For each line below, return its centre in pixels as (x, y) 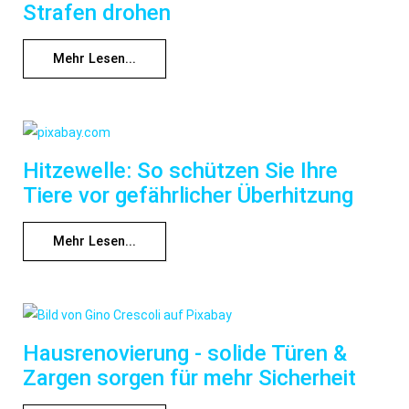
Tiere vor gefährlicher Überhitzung (188, 195)
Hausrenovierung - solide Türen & (185, 354)
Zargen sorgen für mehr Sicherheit (189, 378)
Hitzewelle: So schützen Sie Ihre (180, 171)
